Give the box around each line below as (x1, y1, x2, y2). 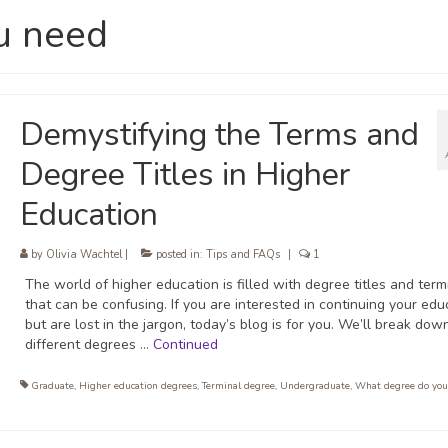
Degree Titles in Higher (19, 153, 351, 197)
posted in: (152, 247, 206, 263)
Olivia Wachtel (45, 247, 122, 263)
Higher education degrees (78, 379, 197, 394)
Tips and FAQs (205, 247, 280, 263)
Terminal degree (201, 379, 275, 394)
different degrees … (24, 335, 153, 355)
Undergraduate (279, 379, 350, 394)
